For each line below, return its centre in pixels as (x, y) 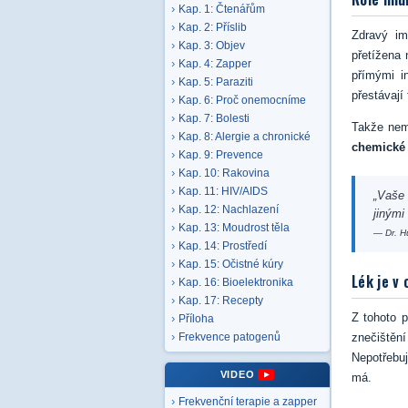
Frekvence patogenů (229, 337)
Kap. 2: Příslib (213, 27)
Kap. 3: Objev (212, 46)
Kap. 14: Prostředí (223, 246)
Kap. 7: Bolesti (214, 118)
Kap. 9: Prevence (221, 155)
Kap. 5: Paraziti (216, 82)
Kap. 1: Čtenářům (222, 9)
